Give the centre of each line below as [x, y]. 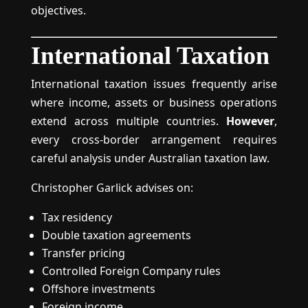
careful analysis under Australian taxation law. [150, 158]
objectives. [58, 10]
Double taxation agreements [116, 235]
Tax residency [77, 217]
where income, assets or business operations [154, 102]
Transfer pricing [83, 253]
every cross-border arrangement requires [154, 140]
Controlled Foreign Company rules [131, 271]
